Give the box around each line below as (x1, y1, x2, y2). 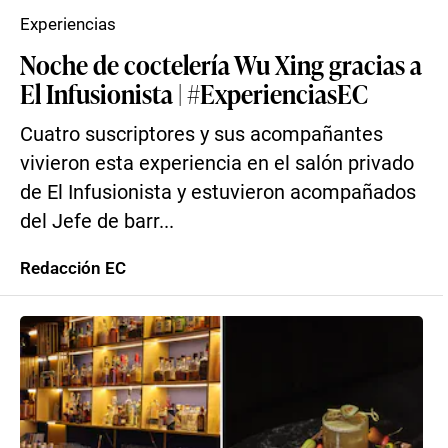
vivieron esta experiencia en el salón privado (20, 152, 414, 175)
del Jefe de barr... (20, 210, 174, 233)
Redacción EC (20, 258, 126, 278)
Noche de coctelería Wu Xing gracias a (20, 46, 422, 82)
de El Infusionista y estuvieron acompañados (20, 181, 416, 204)
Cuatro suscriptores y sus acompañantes (20, 123, 383, 146)
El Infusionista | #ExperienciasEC (20, 75, 368, 111)
